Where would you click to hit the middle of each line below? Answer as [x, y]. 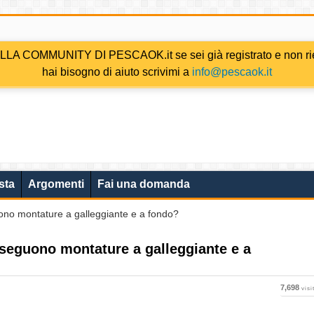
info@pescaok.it [232, 72]
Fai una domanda [144, 184]
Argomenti [56, 184]
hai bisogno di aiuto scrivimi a [117, 72]
